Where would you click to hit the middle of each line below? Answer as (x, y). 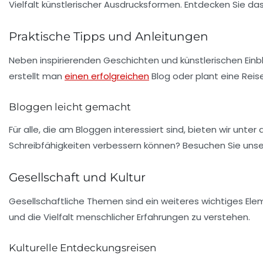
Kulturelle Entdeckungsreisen (82, 247)
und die (26, 217)
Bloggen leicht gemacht (70, 107)
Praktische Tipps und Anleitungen (109, 36)
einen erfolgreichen (107, 76)
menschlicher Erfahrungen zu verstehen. (162, 217)
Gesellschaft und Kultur (77, 177)
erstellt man (37, 76)
